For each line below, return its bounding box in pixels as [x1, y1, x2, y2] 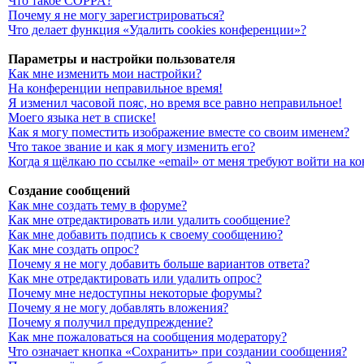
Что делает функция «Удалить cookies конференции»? [8, 23, 306, 37]
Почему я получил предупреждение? [8, 315, 213, 329]
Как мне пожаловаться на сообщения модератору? [8, 330, 287, 344]
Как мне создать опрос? [8, 242, 139, 256]
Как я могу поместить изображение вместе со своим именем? [8, 125, 349, 139]
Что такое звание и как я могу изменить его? [8, 140, 255, 154]
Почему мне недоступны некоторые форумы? [8, 286, 262, 300]
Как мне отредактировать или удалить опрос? [8, 271, 262, 285]
